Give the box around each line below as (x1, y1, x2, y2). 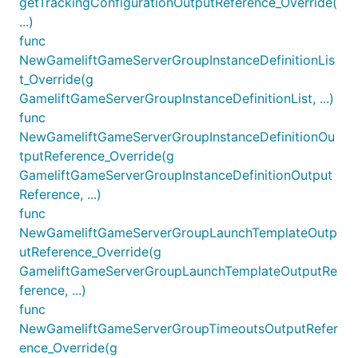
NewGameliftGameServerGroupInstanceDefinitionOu (19, 128, 335, 145)
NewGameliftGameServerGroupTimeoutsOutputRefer (19, 320, 338, 336)
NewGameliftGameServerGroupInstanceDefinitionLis (19, 51, 335, 68)
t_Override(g (19, 70, 93, 87)
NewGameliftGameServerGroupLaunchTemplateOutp (19, 224, 337, 241)
